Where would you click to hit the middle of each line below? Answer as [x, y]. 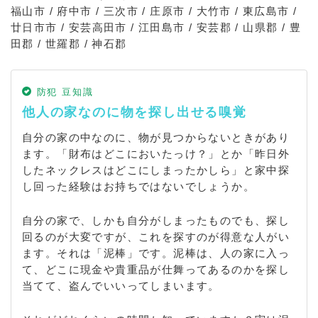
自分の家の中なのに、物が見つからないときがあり [156, 137]
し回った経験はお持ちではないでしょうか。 [138, 186]
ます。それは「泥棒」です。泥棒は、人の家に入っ [156, 253]
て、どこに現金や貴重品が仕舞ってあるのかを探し [156, 269]
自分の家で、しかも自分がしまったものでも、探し [156, 220]
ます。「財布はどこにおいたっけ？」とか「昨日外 [156, 153]
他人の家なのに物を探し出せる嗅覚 [135, 112]
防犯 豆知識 [63, 92]
